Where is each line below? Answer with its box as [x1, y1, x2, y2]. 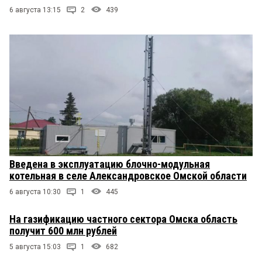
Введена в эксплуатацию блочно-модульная [9, 157, 210, 170]
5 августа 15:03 [9, 242, 61, 251]
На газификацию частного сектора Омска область [9, 212, 237, 225]
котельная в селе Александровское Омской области [9, 169, 247, 182]
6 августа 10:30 [9, 187, 61, 196]
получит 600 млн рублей [9, 224, 117, 237]
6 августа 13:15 [9, 5, 61, 14]
